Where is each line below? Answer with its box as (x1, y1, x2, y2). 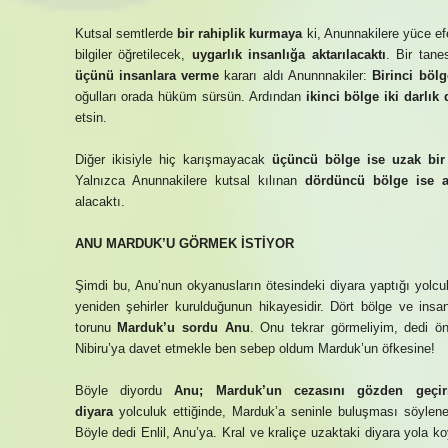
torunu (74, 320, 118, 335)
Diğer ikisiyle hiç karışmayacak (74, 152, 272, 167)
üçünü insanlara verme (74, 68, 220, 83)
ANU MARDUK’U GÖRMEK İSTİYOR (74, 236, 294, 251)
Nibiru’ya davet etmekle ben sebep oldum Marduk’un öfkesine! (74, 341, 435, 356)
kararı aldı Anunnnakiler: (219, 68, 373, 83)
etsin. (74, 110, 107, 125)
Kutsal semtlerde (74, 26, 177, 41)
